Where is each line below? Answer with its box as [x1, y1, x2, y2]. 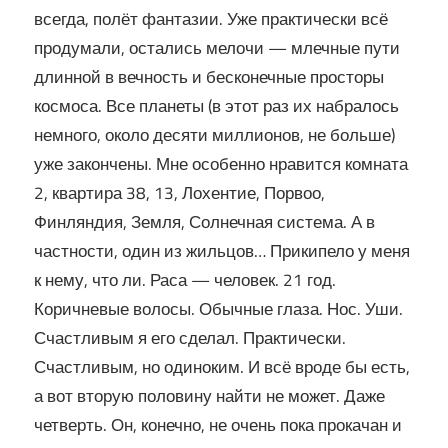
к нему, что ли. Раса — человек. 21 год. [34, 267, 336, 294]
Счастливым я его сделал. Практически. [34, 325, 346, 352]
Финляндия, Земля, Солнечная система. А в [34, 209, 375, 236]
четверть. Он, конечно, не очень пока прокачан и [34, 412, 402, 439]
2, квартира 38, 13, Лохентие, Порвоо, [34, 180, 325, 207]
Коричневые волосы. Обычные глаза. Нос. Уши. [34, 296, 403, 323]
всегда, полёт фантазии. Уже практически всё [34, 6, 388, 33]
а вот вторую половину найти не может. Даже [34, 383, 385, 410]
